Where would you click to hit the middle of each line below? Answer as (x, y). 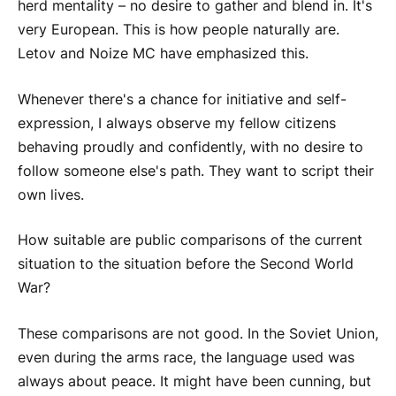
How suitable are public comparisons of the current (190, 240)
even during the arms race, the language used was (186, 358)
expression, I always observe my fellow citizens (177, 123)
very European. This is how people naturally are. (179, 30)
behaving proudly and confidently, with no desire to (190, 147)
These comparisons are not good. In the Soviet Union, (198, 334)
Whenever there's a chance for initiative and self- (182, 99)
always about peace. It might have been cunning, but (194, 382)
